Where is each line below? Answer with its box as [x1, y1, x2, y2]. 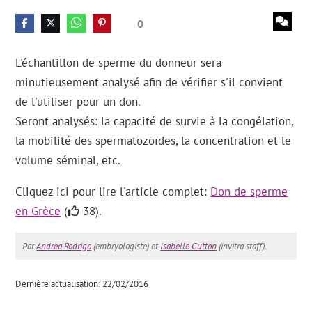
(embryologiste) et [91, 240, 161, 253]
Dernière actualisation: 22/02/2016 [15, 278, 149, 290]
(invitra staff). [217, 240, 267, 253]
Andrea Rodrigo [36, 240, 92, 253]
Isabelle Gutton [160, 240, 217, 253]
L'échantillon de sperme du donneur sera [15, 55, 222, 71]
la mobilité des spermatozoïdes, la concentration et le [15, 133, 292, 149]
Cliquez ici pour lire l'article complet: [15, 184, 211, 200]
